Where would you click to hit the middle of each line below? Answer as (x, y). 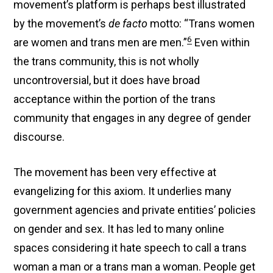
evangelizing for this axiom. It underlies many (123, 191)
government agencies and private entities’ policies (135, 210)
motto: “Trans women (201, 23)
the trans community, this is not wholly (107, 61)
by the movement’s (61, 23)
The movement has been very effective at (115, 172)
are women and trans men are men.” (101, 42)
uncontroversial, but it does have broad (107, 80)
